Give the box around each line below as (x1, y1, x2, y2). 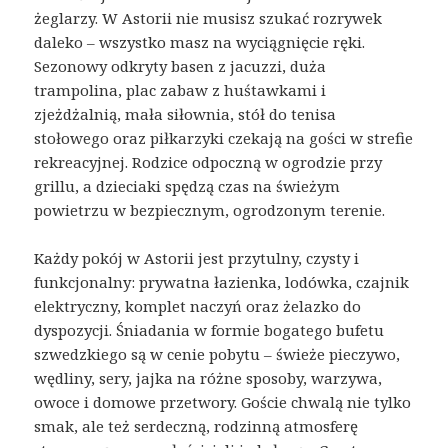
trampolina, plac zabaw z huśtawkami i (34, 79, 327, 100)
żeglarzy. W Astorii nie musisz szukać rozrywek (34, 7, 383, 28)
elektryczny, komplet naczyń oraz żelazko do (34, 295, 362, 316)
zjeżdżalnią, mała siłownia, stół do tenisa (34, 103, 337, 124)
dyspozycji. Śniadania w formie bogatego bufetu (34, 319, 385, 340)
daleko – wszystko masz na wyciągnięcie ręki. (34, 31, 366, 52)
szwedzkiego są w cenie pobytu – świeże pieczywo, (34, 343, 401, 364)
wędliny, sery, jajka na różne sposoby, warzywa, (34, 367, 383, 388)
